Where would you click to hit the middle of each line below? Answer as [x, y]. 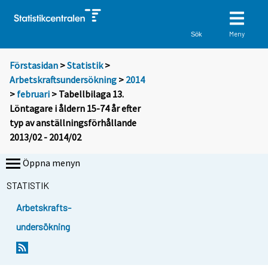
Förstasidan [34, 66]
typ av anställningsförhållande [73, 123]
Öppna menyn [51, 163]
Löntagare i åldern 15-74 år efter [75, 109]
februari [33, 94]
